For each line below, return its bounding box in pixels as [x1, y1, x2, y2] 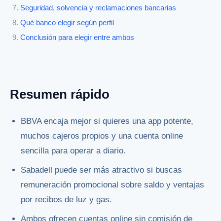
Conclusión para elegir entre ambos [20, 34, 134, 42]
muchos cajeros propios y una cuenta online [21, 131, 184, 141]
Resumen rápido [10, 87, 110, 102]
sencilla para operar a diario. [21, 146, 126, 155]
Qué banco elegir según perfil [20, 19, 114, 27]
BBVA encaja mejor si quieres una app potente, [21, 116, 194, 126]
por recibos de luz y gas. [21, 195, 112, 205]
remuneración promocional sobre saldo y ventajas [21, 180, 205, 190]
